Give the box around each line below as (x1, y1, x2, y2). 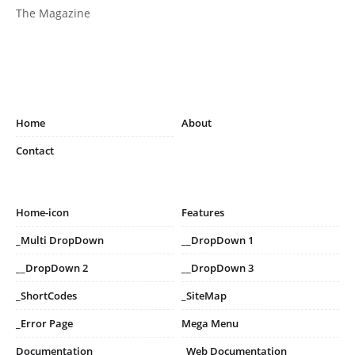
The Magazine (16, 5, 90, 21)
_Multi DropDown (16, 232, 104, 247)
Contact (16, 143, 54, 158)
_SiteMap (181, 288, 227, 303)
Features (181, 204, 224, 219)
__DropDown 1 (181, 232, 254, 247)
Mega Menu (181, 315, 239, 330)
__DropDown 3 (181, 260, 254, 275)
